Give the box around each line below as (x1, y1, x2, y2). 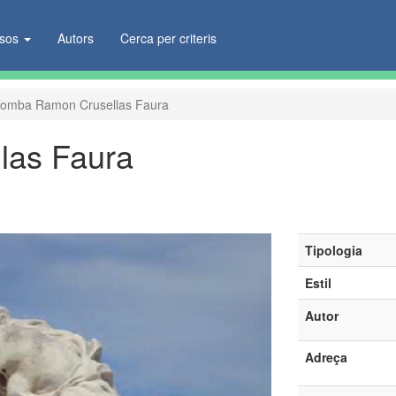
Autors (57, 29, 95, 47)
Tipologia (304, 241, 362, 259)
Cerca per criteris (120, 29, 217, 47)
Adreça (304, 348, 347, 366)
